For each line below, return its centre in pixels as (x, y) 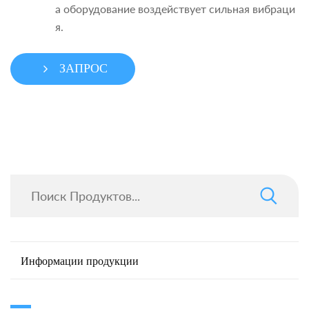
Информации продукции (80, 261)
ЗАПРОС (83, 69)
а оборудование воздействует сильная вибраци (175, 9)
